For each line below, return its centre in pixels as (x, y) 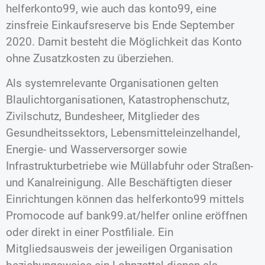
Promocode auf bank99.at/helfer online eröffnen (127, 216)
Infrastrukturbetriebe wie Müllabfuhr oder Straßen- (130, 166)
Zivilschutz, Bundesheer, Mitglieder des (103, 116)
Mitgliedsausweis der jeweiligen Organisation (119, 249)
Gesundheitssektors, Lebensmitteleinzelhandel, (123, 133)
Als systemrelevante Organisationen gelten (112, 83)
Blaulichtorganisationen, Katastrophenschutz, (118, 100)
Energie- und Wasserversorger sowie (96, 149)
